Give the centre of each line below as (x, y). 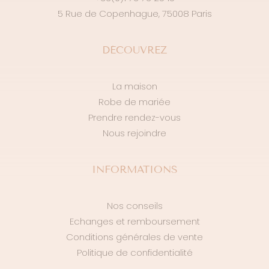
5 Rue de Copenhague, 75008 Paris (134, 14)
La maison (134, 86)
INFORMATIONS (134, 170)
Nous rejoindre (134, 133)
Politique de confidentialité (134, 252)
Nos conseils (134, 206)
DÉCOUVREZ (134, 50)
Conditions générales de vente (134, 237)
